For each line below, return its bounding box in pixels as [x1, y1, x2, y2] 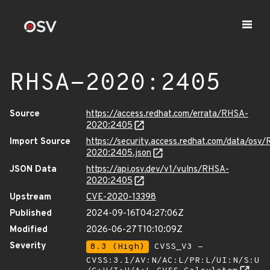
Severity [10, 240, 46, 252]
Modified [10, 224, 48, 236]
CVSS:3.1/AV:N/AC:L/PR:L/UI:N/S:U [86, 256, 260, 266]
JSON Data [10, 164, 57, 175]
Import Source [10, 136, 71, 148]
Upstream [10, 192, 51, 203]
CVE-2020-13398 [86, 192, 156, 203]
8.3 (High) [90, 242, 145, 252]
